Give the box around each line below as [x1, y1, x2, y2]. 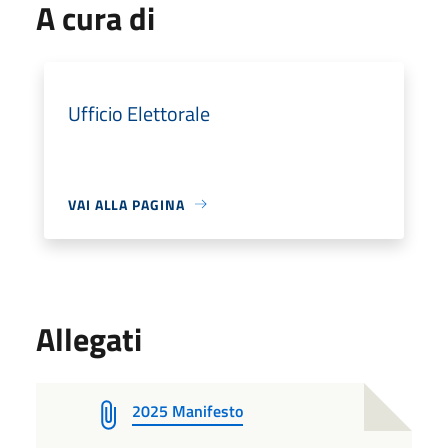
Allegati [36, 314, 142, 363]
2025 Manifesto [132, 398, 243, 423]
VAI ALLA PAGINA [68, 193, 185, 215]
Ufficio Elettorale [68, 97, 210, 129]
